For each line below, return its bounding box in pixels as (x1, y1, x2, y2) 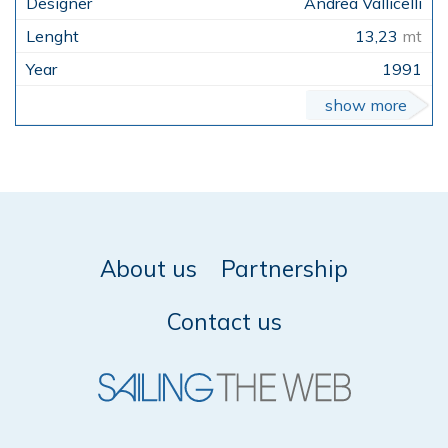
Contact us (166, 306, 282, 336)
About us (100, 253, 197, 283)
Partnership (221, 253, 348, 283)
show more (325, 94, 407, 115)
